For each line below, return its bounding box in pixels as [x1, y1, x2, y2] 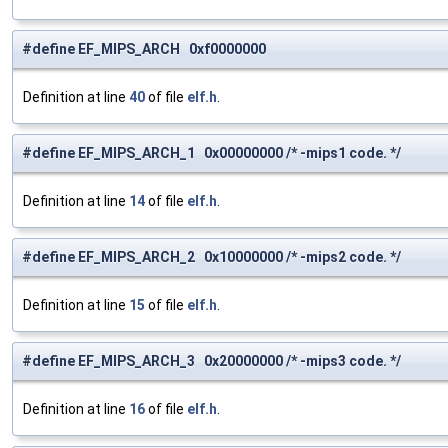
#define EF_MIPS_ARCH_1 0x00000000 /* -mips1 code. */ [22, 145, 401, 162]
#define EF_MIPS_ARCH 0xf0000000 [22, 41, 266, 58]
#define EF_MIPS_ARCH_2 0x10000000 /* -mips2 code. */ [22, 249, 401, 266]
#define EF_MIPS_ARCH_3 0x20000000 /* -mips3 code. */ [22, 353, 401, 370]
